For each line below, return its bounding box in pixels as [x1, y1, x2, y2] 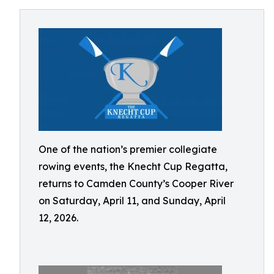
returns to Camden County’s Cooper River [39, 177, 234, 190]
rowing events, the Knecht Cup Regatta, [39, 160, 228, 172]
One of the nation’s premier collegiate [39, 143, 217, 155]
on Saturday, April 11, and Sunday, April [39, 194, 226, 207]
